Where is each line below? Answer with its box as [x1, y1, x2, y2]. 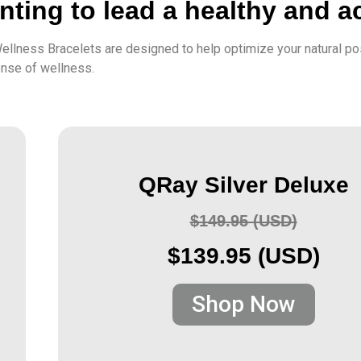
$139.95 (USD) [167, 243, 320, 269]
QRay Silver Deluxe [138, 172, 349, 198]
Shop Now [191, 291, 296, 318]
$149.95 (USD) [189, 212, 297, 230]
